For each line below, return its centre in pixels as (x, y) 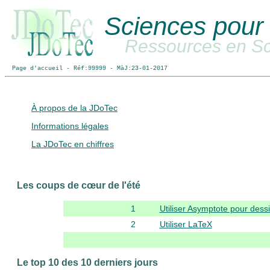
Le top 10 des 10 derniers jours (87, 262)
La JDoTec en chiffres (73, 144)
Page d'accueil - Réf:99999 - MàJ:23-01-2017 (86, 68)
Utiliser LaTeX (186, 224)
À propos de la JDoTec (74, 108)
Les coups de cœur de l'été (79, 185)
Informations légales (70, 126)
